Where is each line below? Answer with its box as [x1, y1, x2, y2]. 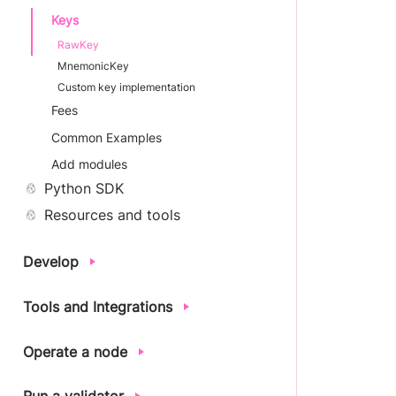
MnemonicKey [57, 58, 129, 72]
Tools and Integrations [23, 297, 172, 316]
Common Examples [51, 130, 162, 145]
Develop [23, 253, 79, 271]
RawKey [57, 37, 99, 51]
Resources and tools [44, 205, 180, 224]
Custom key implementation [57, 80, 195, 94]
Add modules [51, 156, 127, 171]
